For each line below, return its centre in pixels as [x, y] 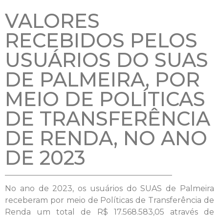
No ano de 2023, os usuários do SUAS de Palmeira [109, 188]
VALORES [52, 21]
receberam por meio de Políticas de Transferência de [109, 200]
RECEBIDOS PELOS [101, 40]
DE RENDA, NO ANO [106, 138]
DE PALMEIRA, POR [102, 79]
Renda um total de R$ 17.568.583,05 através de [109, 212]
